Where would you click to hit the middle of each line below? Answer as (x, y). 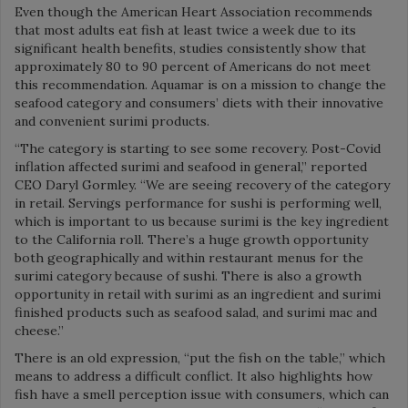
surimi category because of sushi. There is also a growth (188, 275)
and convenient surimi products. (112, 121)
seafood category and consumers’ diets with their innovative (199, 102)
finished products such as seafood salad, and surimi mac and (196, 312)
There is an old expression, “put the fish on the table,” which (200, 357)
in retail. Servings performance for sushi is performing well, (198, 203)
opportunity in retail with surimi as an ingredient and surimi (198, 294)
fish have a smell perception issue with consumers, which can (202, 394)
